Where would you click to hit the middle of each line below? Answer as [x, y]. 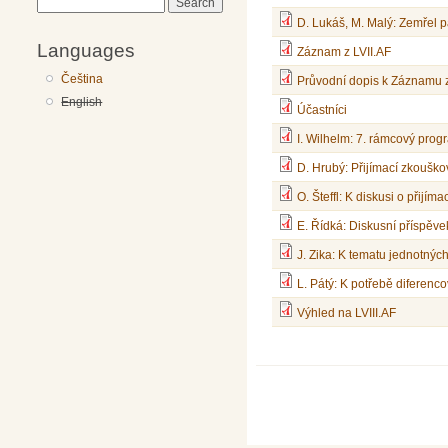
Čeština [82, 78]
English [82, 101]
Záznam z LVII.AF [344, 52]
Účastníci [322, 110]
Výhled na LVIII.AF [347, 313]
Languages [86, 49]
